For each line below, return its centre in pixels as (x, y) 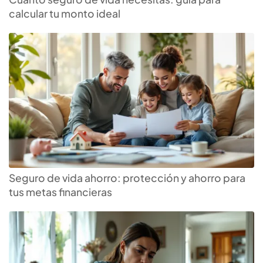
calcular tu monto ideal (65, 13)
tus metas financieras (60, 192)
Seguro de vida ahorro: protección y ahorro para (127, 178)
